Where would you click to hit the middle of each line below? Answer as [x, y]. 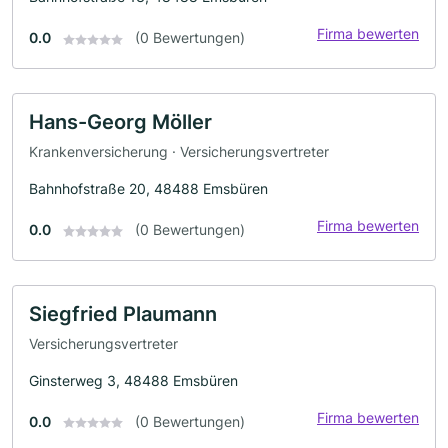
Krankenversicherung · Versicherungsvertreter [179, 151]
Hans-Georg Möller [120, 122]
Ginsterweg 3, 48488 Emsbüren [133, 380]
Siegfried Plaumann [123, 313]
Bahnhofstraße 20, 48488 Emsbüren [148, 188]
